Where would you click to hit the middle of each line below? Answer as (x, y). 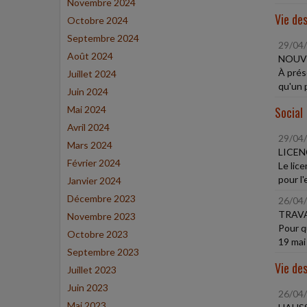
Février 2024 (94, 163)
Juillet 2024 (92, 74)
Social (288, 112)
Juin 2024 (88, 91)
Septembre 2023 (103, 252)
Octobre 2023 (98, 234)
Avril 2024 (88, 127)
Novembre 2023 (101, 216)
